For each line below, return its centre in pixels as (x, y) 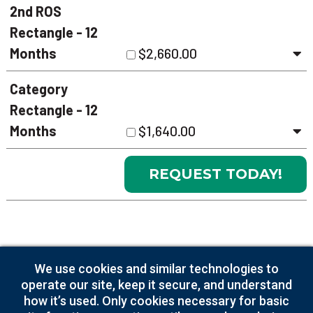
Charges (39, 274)
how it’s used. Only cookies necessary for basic (156, 301)
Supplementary (61, 253)
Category (38, 89)
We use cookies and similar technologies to (156, 269)
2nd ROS (35, 11)
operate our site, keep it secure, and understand (156, 285)
